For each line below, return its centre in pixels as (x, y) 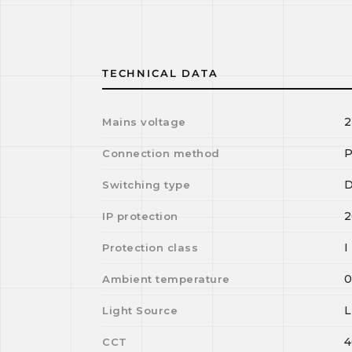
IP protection (140, 216)
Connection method (161, 153)
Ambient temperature (166, 279)
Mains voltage (144, 122)
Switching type (147, 185)
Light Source (140, 310)
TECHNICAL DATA (160, 73)
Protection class (150, 247)
